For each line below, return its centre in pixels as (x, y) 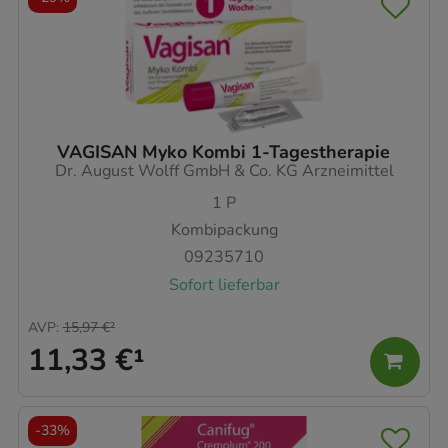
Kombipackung (224, 229)
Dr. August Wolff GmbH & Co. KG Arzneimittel (224, 170)
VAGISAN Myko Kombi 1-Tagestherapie (224, 151)
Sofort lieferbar (224, 284)
